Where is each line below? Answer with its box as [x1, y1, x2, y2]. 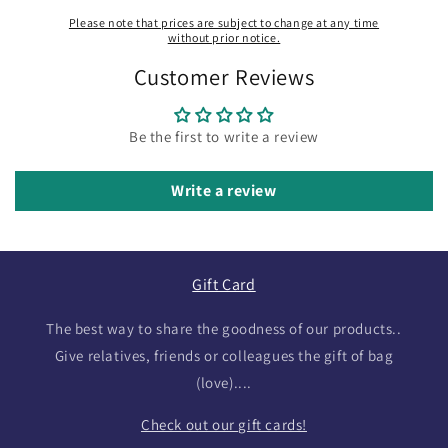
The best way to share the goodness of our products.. [46, 318, 402, 338]
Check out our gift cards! [141, 414, 307, 434]
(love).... [196, 372, 252, 392]
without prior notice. [167, 29, 281, 45]
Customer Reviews [133, 61, 315, 91]
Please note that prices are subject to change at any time [68, 14, 380, 30]
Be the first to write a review [129, 126, 319, 146]
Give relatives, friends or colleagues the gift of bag [54, 345, 394, 365]
